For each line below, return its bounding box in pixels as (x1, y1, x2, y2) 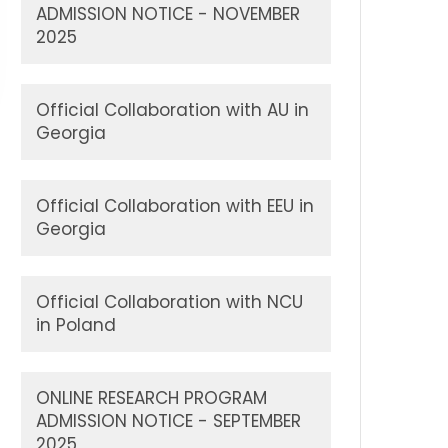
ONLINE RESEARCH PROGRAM (36, 386, 267, 410)
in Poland (36, 313, 116, 337)
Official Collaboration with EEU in (36, 194, 314, 218)
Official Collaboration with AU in (36, 98, 309, 122)
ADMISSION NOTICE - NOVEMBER (36, 2, 300, 26)
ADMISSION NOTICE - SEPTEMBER (36, 409, 301, 433)
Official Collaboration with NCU (36, 290, 303, 314)
